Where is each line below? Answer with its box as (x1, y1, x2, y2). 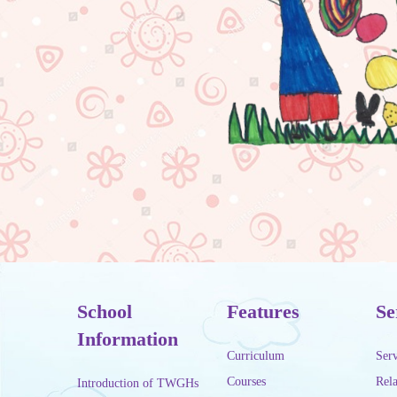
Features (226, 300, 300, 323)
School (77, 300, 133, 323)
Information (77, 328, 179, 351)
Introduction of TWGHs (77, 377, 199, 391)
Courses (226, 375, 266, 389)
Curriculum (226, 349, 284, 363)
